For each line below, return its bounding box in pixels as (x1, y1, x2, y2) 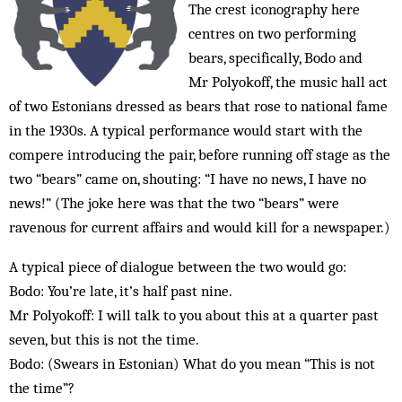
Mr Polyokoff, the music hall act (188, 73, 388, 91)
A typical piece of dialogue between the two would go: (9, 258, 350, 275)
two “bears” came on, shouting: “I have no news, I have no (9, 170, 366, 188)
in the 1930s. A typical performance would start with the (9, 121, 363, 139)
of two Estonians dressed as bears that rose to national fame (9, 97, 388, 115)
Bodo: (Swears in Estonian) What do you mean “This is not (9, 354, 375, 372)
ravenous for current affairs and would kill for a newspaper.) (9, 218, 390, 236)
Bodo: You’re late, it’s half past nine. (9, 282, 232, 300)
